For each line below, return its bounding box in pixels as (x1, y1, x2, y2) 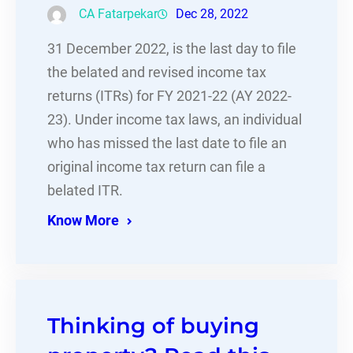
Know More (47, 213, 119, 229)
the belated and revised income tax (47, 65, 266, 81)
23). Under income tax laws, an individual (47, 112, 302, 128)
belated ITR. (47, 183, 123, 199)
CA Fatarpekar (79, 6, 158, 22)
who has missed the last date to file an (47, 136, 287, 152)
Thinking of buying (47, 313, 259, 340)
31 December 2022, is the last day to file (47, 41, 296, 58)
